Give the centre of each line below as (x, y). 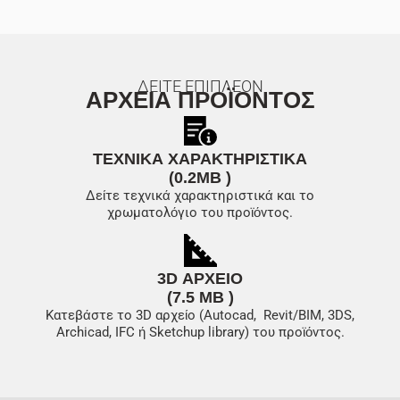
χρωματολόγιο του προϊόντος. (200, 212)
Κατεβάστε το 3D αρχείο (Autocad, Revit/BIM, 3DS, (200, 316)
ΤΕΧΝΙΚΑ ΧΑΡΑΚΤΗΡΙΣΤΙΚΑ (200, 158)
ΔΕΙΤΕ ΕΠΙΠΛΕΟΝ (200, 86)
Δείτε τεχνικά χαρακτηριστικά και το (200, 195)
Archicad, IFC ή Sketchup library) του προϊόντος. (200, 333)
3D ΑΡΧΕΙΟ (200, 279)
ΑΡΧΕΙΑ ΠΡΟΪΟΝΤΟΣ (200, 100)
